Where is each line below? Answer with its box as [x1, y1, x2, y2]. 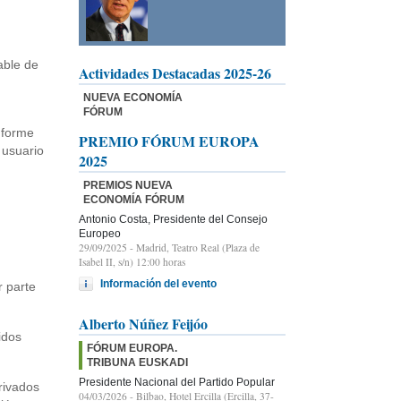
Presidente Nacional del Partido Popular [79, 375, 275, 388]
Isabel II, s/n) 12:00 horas [79, 254, 185, 269]
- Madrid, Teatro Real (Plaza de [127, 240, 260, 254]
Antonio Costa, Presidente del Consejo [79, 212, 268, 226]
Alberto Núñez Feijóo [79, 312, 208, 334]
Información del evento [100, 277, 217, 289]
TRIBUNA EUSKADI [87, 355, 188, 369]
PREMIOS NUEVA [83, 178, 173, 192]
